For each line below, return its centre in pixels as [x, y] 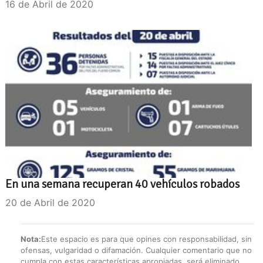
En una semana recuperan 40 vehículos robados [122, 184]
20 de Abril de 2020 [50, 202]
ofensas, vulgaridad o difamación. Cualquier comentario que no [136, 250]
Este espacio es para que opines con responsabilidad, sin [146, 239]
